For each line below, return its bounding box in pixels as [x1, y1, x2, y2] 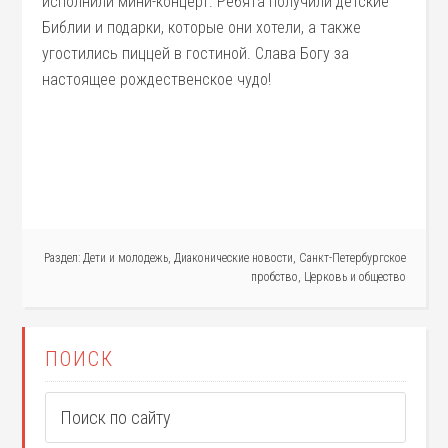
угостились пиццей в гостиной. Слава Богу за [42, 44, 350, 63]
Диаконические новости [173, 251, 293, 265]
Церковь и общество [303, 270, 406, 284]
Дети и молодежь [82, 251, 168, 265]
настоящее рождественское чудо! [42, 70, 272, 89]
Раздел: [43, 251, 83, 265]
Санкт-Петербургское [298, 251, 406, 265]
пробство [250, 270, 298, 284]
